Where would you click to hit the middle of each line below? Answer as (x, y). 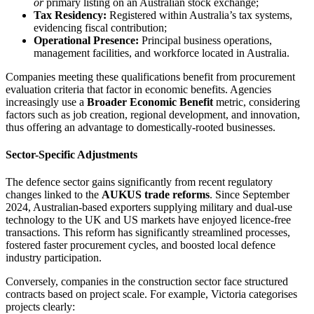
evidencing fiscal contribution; (100, 27)
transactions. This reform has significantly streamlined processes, (148, 233)
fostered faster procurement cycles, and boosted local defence (141, 245)
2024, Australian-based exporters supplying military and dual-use (149, 207)
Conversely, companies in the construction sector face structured (147, 282)
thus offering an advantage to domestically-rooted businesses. (141, 127)
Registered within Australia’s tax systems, (199, 15)
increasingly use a (46, 102)
